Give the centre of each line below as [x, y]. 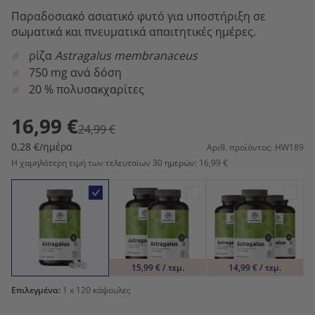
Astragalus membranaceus [126, 55]
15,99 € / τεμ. [157, 267]
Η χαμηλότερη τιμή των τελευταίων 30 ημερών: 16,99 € [120, 162]
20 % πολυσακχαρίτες [86, 89]
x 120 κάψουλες [99, 290]
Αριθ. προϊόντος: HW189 [255, 147]
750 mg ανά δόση [75, 72]
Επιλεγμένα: [36, 290]
